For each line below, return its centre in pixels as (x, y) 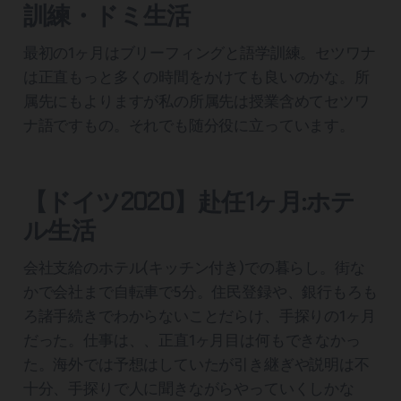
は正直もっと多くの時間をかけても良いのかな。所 (196, 78)
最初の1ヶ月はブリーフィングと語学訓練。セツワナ (199, 54)
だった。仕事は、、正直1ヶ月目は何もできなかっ (192, 341)
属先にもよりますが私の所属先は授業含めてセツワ (196, 102)
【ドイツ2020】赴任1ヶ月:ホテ (189, 202)
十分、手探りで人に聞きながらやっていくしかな (188, 389)
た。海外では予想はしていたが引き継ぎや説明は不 (196, 365)
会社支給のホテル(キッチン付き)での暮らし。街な (194, 269)
